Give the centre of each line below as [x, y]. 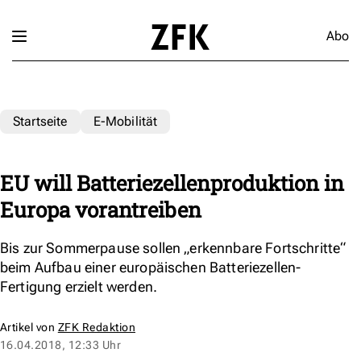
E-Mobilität [125, 121]
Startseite [40, 121]
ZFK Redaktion [97, 327]
